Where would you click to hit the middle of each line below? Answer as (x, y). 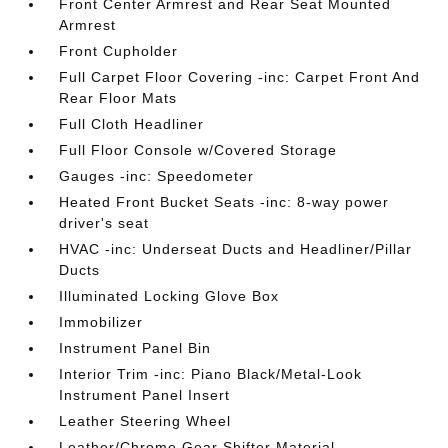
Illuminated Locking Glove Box (169, 295)
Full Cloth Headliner (132, 123)
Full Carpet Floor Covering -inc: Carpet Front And (240, 76)
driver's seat (104, 222)
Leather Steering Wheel (145, 420)
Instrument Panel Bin (135, 347)
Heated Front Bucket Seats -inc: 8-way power (224, 201)
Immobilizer (101, 321)
